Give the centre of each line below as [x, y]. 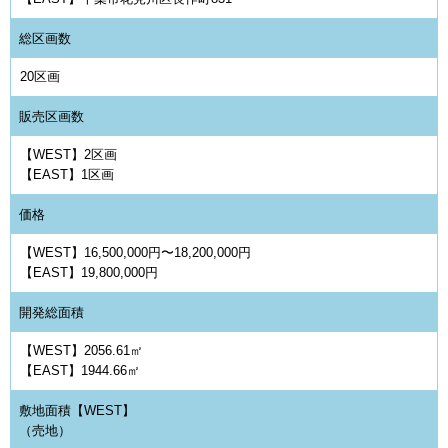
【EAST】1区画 [67, 175]
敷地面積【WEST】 [77, 410]
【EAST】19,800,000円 [89, 273]
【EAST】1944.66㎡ [80, 371]
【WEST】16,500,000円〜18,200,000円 [136, 253]
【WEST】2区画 [69, 155]
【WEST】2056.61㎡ [82, 351]
